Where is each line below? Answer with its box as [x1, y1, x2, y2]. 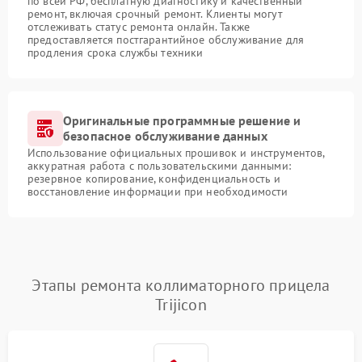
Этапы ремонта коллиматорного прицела [32, 275, 330, 296]
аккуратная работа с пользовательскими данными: [27, 158, 291, 173]
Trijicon [155, 294, 207, 315]
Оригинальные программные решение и [63, 112, 301, 128]
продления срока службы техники [27, 45, 204, 60]
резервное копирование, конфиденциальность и [27, 171, 281, 186]
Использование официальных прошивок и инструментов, [27, 145, 325, 160]
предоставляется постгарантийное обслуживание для [27, 32, 305, 47]
